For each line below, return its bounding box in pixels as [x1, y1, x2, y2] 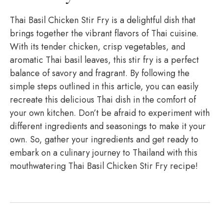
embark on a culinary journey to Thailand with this [10, 146, 197, 159]
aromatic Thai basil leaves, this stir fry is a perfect [10, 54, 199, 66]
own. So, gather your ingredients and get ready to [10, 133, 198, 146]
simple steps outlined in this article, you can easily [10, 80, 198, 93]
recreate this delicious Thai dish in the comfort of [10, 93, 196, 106]
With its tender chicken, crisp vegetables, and [10, 40, 185, 53]
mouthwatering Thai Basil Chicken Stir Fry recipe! [10, 160, 198, 172]
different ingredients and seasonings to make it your [10, 120, 206, 133]
